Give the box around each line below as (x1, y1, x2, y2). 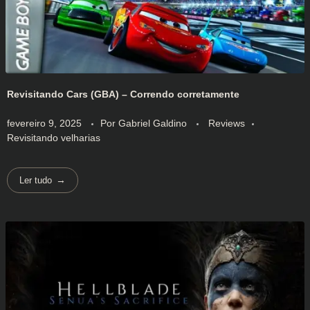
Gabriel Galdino (118, 117, 190, 129)
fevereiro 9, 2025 (7, 117, 82, 129)
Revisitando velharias (7, 131, 100, 143)
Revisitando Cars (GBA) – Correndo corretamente (7, 89, 239, 100)
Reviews (208, 117, 245, 129)
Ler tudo (19, 174, 53, 185)
